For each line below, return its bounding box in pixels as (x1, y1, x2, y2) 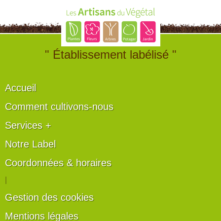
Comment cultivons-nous (5, 101, 113, 112)
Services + (5, 119, 51, 131)
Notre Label (5, 138, 56, 149)
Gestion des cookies (5, 191, 94, 203)
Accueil (5, 82, 36, 93)
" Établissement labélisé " (44, 47, 177, 61)
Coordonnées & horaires (5, 157, 111, 168)
